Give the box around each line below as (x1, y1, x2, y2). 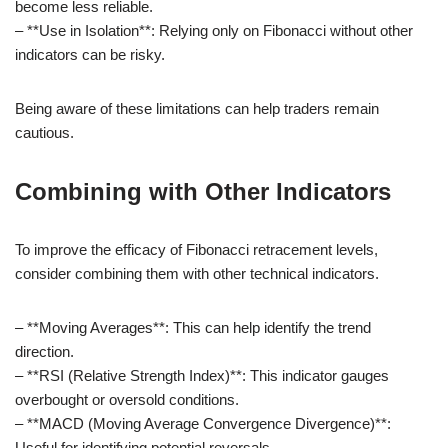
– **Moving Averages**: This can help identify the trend (15, 318, 371, 336)
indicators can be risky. (15, 45, 165, 63)
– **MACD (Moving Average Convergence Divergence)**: (15, 414, 391, 432)
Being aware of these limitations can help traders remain (15, 99, 379, 117)
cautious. (15, 123, 74, 141)
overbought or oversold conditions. (15, 390, 239, 408)
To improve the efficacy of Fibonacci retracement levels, (15, 240, 378, 258)
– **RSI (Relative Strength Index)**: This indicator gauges (15, 366, 389, 384)
